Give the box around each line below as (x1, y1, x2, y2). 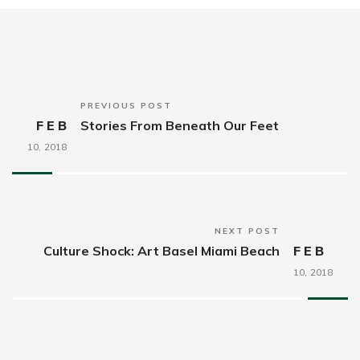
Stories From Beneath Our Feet (80, 117, 279, 133)
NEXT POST (215, 225, 280, 236)
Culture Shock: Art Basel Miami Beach (43, 242, 280, 259)
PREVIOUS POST (80, 100, 172, 111)
